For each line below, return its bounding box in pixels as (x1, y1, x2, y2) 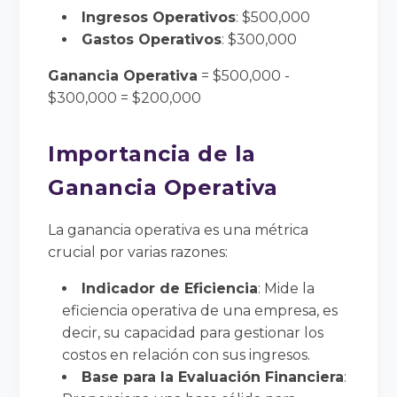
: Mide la (258, 279, 315, 297)
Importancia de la (48, 140, 256, 167)
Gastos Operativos (82, 30, 222, 48)
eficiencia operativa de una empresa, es (62, 301, 339, 319)
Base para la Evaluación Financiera (82, 368, 345, 385)
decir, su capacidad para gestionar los (62, 323, 324, 341)
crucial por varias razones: (48, 243, 229, 261)
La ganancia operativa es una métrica (48, 221, 309, 238)
